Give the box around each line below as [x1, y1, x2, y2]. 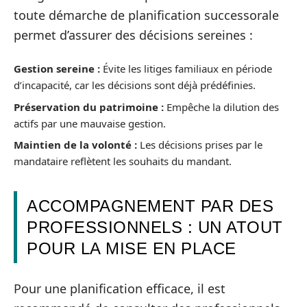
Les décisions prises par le [137, 138, 262, 151]
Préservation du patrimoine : [14, 99, 164, 114]
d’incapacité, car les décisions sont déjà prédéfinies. [14, 78, 256, 92]
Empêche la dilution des [164, 99, 279, 114]
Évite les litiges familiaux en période [100, 62, 272, 75]
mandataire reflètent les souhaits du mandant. [14, 154, 232, 168]
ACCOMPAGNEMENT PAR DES [27, 197, 273, 215]
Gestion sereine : [14, 62, 100, 75]
